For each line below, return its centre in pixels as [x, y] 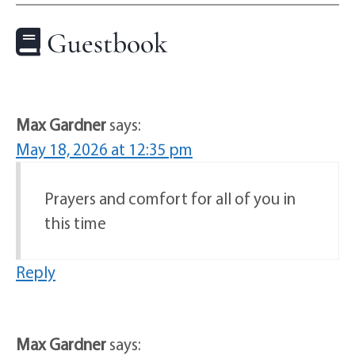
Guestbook [104, 44]
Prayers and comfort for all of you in [170, 198]
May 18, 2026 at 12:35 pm [104, 149]
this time [75, 222]
